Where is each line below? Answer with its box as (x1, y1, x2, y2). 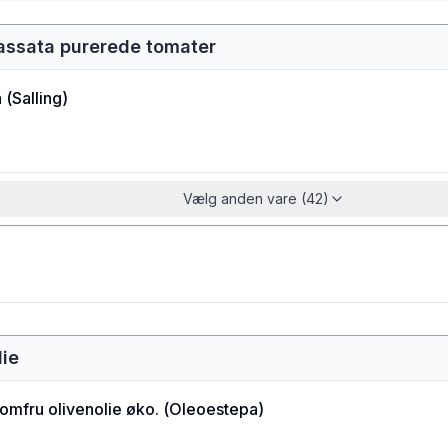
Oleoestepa (169, 399, 258, 419)
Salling (12, 88, 62, 108)
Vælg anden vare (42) (183, 190, 329, 207)
